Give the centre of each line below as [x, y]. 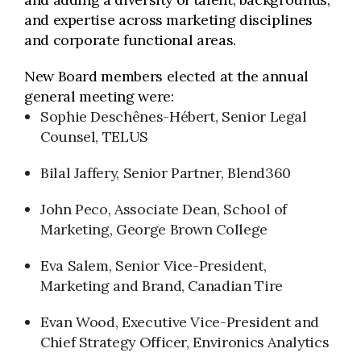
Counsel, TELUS [94, 137]
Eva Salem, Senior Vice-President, [154, 266]
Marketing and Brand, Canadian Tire [162, 286]
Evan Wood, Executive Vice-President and [180, 322]
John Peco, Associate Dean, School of [164, 209]
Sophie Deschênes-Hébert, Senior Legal [174, 116]
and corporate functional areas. [130, 40]
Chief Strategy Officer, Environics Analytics [185, 342]
